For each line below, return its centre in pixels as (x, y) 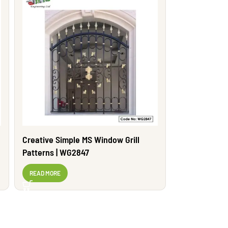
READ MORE (45, 173)
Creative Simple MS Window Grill (81, 139)
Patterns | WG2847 (56, 152)
